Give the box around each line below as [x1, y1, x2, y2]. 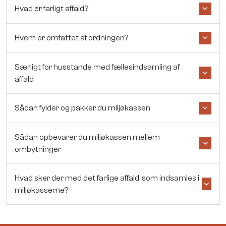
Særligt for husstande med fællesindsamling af [15, 62, 180, 72]
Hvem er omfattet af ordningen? [15, 33, 128, 43]
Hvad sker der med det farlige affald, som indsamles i [15, 173, 199, 183]
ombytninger [15, 144, 61, 154]
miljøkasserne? [15, 185, 68, 195]
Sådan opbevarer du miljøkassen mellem [15, 132, 160, 142]
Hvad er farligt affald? [15, 4, 88, 14]
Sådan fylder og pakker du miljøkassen [15, 103, 150, 113]
